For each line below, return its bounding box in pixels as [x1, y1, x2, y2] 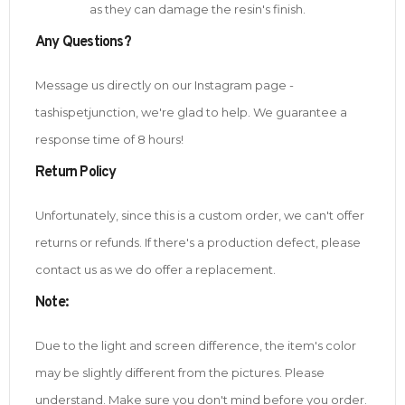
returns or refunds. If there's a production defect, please [35, 235, 361, 250]
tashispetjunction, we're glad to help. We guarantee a [35, 105, 347, 120]
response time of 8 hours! [35, 132, 184, 147]
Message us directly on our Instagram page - [35, 78, 294, 93]
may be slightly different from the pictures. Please [35, 365, 325, 381]
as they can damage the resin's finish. [89, 2, 306, 17]
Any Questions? [35, 33, 131, 52]
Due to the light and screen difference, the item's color [35, 338, 356, 353]
